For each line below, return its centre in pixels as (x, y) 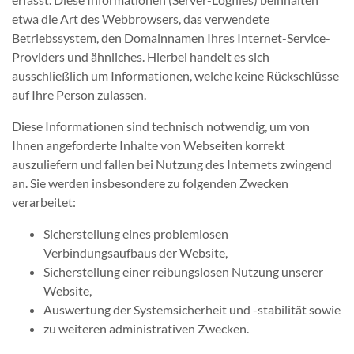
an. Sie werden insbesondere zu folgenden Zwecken (150, 183)
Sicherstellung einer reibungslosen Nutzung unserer (183, 271)
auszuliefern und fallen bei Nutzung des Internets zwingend (172, 164)
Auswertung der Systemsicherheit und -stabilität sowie (192, 309)
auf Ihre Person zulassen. (79, 94)
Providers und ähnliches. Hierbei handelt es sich (141, 56)
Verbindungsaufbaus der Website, (136, 252)
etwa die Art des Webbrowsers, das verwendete (141, 19)
